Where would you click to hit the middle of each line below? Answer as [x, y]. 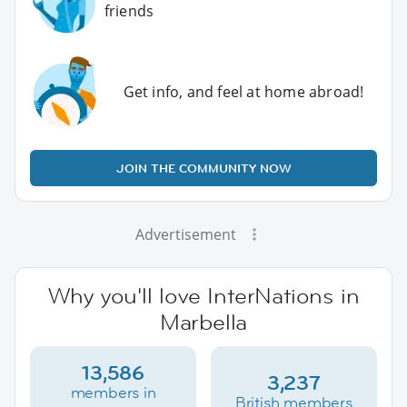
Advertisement [185, 235]
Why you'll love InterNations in [203, 296]
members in [113, 393]
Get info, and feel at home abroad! [243, 92]
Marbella [203, 323]
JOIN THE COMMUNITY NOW [203, 169]
